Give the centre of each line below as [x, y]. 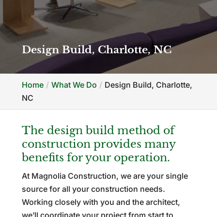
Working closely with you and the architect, [101, 202]
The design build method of [98, 131]
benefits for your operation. [96, 158]
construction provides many [98, 144]
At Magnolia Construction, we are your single [105, 176]
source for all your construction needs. [93, 189]
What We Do [74, 85]
